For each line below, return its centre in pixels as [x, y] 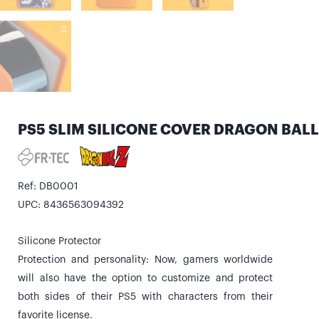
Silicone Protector [59, 241]
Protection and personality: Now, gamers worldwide [146, 260]
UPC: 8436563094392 [71, 205]
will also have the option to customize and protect [146, 278]
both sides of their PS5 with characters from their [146, 297]
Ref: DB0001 [48, 187]
